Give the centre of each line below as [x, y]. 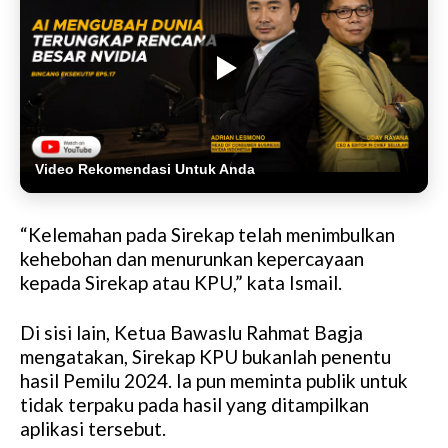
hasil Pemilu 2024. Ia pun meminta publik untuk [214, 381]
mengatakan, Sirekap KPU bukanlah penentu [205, 357]
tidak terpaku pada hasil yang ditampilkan [194, 405]
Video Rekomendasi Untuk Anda [145, 169]
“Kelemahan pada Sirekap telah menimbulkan [207, 235]
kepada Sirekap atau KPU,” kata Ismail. [181, 283]
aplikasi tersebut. [93, 429]
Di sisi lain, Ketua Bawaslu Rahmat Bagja [191, 333]
